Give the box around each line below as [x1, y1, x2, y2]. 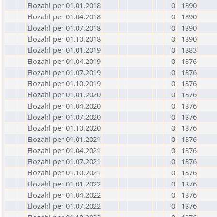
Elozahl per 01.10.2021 [27, 168, 101, 177]
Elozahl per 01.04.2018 [27, 12, 101, 21]
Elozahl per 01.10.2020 [27, 123, 101, 133]
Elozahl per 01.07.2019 [27, 67, 101, 77]
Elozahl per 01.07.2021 [27, 156, 101, 166]
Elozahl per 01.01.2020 [27, 90, 101, 99]
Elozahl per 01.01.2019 [27, 45, 101, 55]
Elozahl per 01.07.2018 [27, 23, 101, 32]
